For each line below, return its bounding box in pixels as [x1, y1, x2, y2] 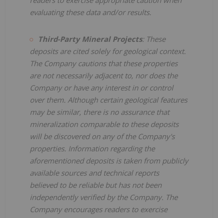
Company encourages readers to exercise [30, 204, 167, 214]
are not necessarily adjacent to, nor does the [30, 70, 178, 80]
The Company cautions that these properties [30, 58, 178, 68]
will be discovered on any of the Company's [30, 131, 175, 141]
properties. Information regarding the [30, 143, 155, 153]
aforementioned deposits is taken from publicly [30, 155, 188, 165]
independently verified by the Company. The [30, 192, 178, 202]
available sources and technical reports [30, 167, 159, 178]
